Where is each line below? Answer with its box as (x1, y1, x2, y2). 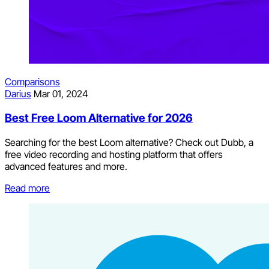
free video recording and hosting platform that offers (5, 148, 223, 160)
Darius (5, 88, 31, 100)
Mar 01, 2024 (34, 88, 88, 100)
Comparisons (5, 76, 60, 88)
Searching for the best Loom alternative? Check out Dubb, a (5, 136, 253, 148)
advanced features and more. (5, 160, 127, 172)
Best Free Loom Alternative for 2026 (5, 110, 193, 125)
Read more (5, 181, 50, 194)
